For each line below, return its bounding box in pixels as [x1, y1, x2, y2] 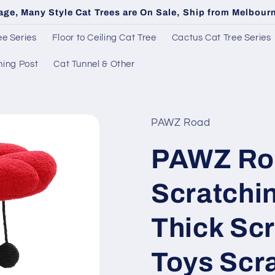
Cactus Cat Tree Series [171, 33, 271, 42]
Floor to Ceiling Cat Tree [52, 33, 157, 42]
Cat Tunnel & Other [53, 59, 135, 69]
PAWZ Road [151, 117, 211, 129]
